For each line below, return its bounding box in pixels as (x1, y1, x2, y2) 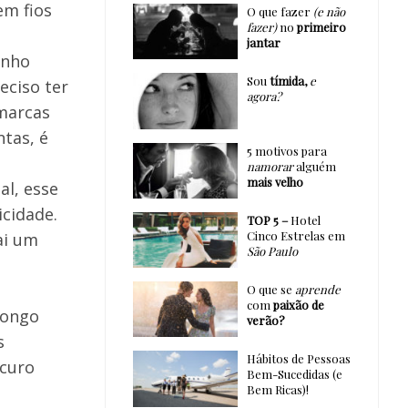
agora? (246, 88, 281, 105)
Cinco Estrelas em (246, 227, 345, 243)
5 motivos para (246, 142, 327, 158)
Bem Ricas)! (246, 382, 309, 398)
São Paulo (246, 242, 298, 259)
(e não (312, 4, 345, 19)
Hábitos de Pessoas (246, 351, 351, 367)
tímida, (269, 73, 307, 89)
